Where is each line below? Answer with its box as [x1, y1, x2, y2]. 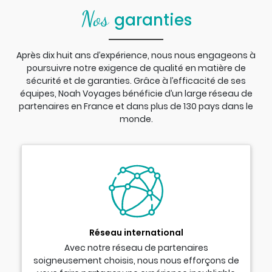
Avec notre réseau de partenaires [64, 241, 208, 254]
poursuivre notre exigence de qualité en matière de [26, 61, 246, 74]
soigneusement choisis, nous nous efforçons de [33, 254, 239, 267]
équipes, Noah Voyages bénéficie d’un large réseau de [19, 87, 253, 100]
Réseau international [89, 226, 183, 239]
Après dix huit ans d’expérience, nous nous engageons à [16, 49, 256, 61]
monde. [119, 112, 153, 125]
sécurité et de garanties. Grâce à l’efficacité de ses [26, 74, 246, 87]
